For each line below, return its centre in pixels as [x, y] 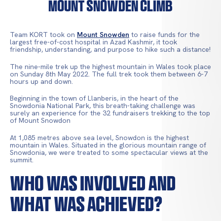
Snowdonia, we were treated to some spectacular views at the [109, 152]
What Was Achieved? [86, 204]
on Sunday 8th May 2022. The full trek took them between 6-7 [109, 74]
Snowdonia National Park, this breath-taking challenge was [103, 106]
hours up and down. [41, 81]
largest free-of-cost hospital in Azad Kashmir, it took [93, 42]
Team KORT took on [43, 34]
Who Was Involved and [93, 184]
